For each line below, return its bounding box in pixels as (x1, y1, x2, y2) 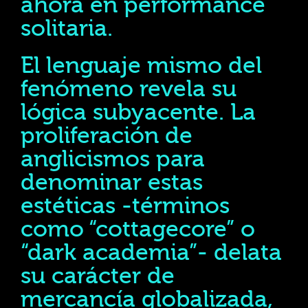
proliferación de (21, 122, 192, 149)
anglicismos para (21, 146, 205, 173)
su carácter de (21, 263, 175, 289)
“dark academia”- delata (21, 239, 282, 266)
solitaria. (21, 15, 113, 42)
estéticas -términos (21, 192, 230, 219)
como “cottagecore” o (21, 216, 255, 243)
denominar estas (21, 169, 203, 196)
